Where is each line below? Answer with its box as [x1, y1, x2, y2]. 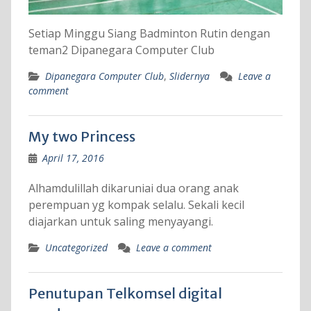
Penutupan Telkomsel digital [28, 285, 222, 303]
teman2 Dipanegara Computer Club [28, 42, 215, 58]
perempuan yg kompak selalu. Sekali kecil [28, 197, 244, 213]
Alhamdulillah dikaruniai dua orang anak [28, 180, 239, 196]
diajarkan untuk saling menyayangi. [28, 214, 213, 230]
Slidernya [169, 69, 210, 83]
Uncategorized [44, 241, 108, 255]
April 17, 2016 [42, 151, 104, 165]
